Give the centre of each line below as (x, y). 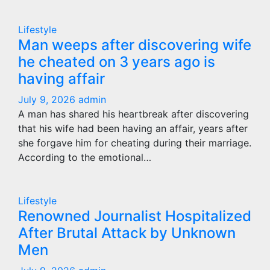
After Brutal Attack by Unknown (127, 233)
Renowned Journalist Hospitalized (135, 216)
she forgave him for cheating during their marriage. (135, 143)
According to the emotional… (85, 157)
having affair (61, 79)
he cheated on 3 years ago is (117, 62)
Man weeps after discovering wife (135, 45)
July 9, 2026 (48, 99)
